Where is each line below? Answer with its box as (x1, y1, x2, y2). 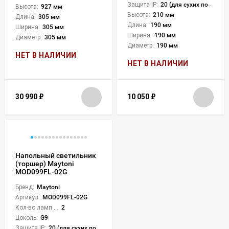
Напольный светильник (15, 151, 96, 159)
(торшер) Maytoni (15, 159, 74, 168)
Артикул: (15, 193, 40, 201)
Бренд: (15, 183, 34, 191)
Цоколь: (15, 214, 38, 221)
